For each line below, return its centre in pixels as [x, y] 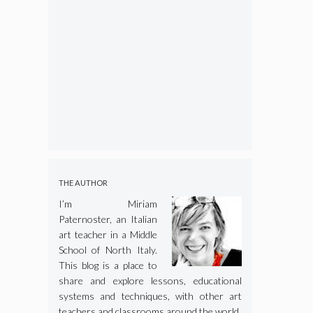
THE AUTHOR [83, 182]
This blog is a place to [108, 265]
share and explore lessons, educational [150, 280]
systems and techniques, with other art [150, 296]
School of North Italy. [108, 249]
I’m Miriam [108, 203]
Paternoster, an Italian [108, 219]
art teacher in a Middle [108, 234]
